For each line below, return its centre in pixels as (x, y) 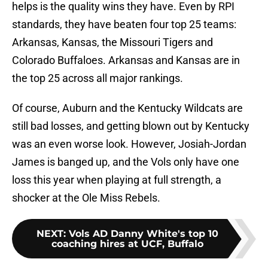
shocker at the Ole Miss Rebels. (86, 198)
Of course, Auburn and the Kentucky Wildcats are (127, 108)
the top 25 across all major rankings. (98, 78)
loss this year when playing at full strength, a (117, 180)
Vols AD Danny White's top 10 (144, 234)
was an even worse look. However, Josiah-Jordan (129, 144)
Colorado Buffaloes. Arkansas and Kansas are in (126, 60)
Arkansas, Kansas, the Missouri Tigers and (112, 42)
